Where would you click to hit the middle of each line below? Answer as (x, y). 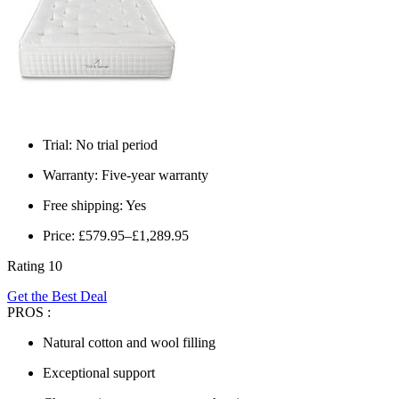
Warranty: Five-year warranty (126, 175)
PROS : (29, 313)
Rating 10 (35, 266)
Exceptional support (99, 373)
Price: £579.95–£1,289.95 (116, 236)
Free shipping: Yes (94, 206)
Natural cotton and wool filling (129, 343)
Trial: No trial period (100, 145)
